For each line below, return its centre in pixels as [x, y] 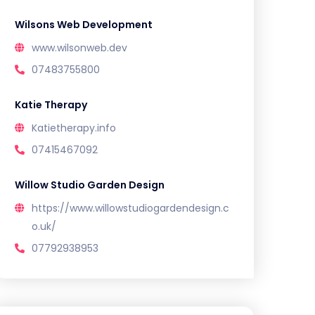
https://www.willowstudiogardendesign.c [130, 208]
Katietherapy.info [74, 128]
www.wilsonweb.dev [79, 47]
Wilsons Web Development [84, 24]
